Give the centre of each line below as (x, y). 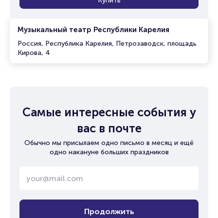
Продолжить (109, 211)
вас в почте (109, 128)
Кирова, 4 (34, 53)
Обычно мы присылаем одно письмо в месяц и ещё (109, 143)
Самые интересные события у (109, 112)
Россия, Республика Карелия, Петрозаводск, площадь (107, 44)
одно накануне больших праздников (109, 152)
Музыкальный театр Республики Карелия (93, 30)
